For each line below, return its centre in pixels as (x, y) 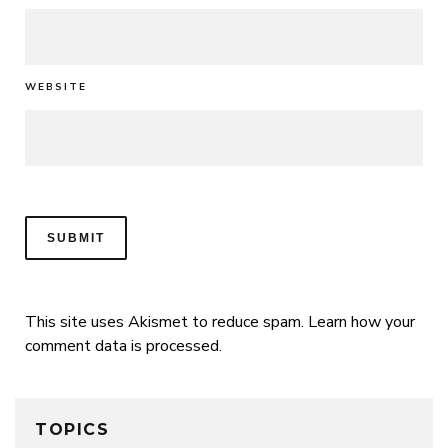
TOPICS (72, 430)
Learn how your (361, 322)
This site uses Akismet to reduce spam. (166, 322)
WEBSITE (56, 87)
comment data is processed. (123, 346)
